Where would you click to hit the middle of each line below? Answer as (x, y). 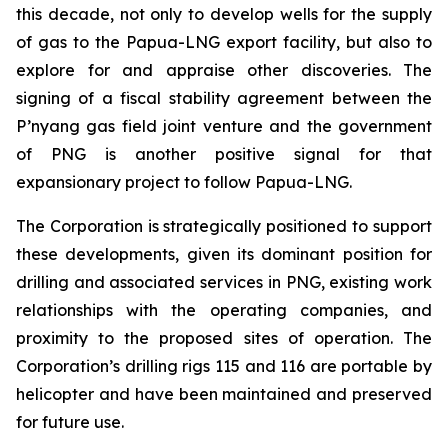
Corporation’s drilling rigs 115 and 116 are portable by (224, 366)
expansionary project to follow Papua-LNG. (184, 182)
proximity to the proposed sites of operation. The (224, 338)
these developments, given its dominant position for (224, 254)
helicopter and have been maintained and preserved (224, 394)
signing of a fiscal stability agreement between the (224, 98)
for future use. (70, 422)
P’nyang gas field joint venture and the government (224, 126)
